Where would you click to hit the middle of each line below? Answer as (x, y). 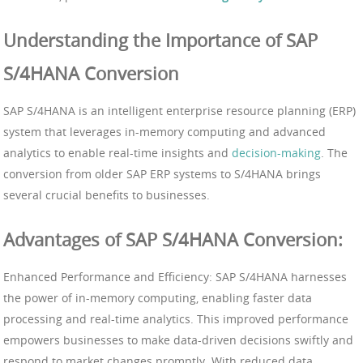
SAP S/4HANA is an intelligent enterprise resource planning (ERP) (179, 111)
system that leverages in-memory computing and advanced (164, 132)
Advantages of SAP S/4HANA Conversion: (173, 240)
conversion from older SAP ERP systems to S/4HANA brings (162, 174)
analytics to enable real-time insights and (117, 153)
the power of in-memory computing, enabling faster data (158, 298)
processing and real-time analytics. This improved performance (176, 319)
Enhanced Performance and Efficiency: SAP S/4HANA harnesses (175, 277)
